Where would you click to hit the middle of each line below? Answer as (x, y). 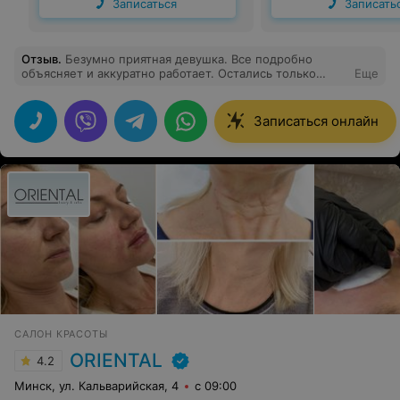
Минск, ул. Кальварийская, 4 (96, 386)
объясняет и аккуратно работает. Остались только (169, 73)
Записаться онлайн (316, 121)
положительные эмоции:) (96, 87)
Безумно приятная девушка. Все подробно (189, 59)
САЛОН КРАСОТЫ (61, 334)
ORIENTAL (116, 360)
